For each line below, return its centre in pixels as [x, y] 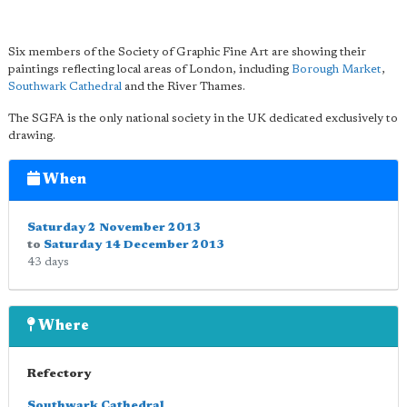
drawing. [32, 136]
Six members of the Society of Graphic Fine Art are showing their [187, 52]
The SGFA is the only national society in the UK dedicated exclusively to [203, 119]
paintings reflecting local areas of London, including [150, 69]
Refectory [59, 374]
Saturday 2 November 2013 [114, 228]
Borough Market [337, 69]
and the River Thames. [184, 87]
